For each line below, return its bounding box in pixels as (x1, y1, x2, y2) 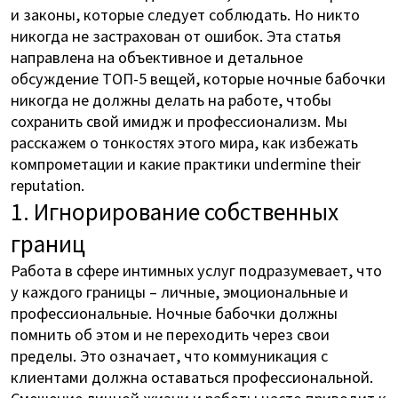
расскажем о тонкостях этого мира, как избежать (10, 131, 358, 153)
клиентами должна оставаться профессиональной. (10, 365, 373, 387)
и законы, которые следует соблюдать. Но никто (10, 3, 360, 25)
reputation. (10, 173, 84, 195)
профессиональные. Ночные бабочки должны (10, 301, 338, 323)
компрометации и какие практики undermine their (10, 152, 361, 174)
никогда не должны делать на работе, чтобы (10, 88, 331, 110)
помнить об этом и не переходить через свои (10, 322, 330, 345)
